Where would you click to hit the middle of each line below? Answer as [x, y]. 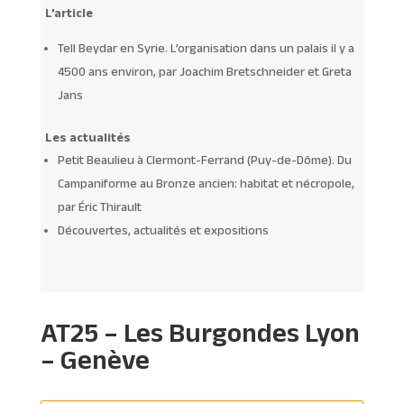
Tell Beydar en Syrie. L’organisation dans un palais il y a [206, 47]
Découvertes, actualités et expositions [163, 230]
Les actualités [87, 137]
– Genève [95, 359]
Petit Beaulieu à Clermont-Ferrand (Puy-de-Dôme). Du [204, 159]
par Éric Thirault [99, 206]
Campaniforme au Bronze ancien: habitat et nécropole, [206, 183]
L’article [69, 12]
